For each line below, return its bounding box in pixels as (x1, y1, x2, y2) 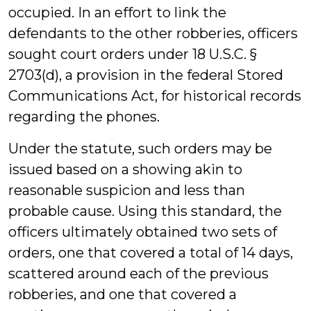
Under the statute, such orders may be (8, 140, 272, 157)
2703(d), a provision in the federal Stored (8, 67, 283, 83)
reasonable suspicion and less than (8, 182, 245, 199)
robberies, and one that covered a (8, 286, 237, 303)
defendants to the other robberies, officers (8, 25, 298, 42)
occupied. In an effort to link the (8, 4, 226, 21)
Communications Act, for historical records (8, 87, 301, 104)
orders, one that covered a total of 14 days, (8, 244, 293, 261)
